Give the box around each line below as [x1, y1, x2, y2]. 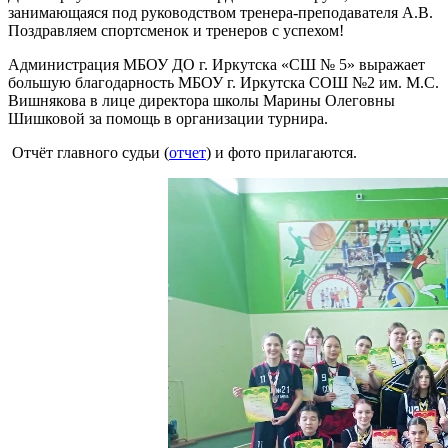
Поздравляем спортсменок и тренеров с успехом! [8, 21, 344, 39]
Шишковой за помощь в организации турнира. [8, 109, 328, 127]
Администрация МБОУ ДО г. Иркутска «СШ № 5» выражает [8, 55, 425, 73]
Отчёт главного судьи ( [8, 143, 169, 161]
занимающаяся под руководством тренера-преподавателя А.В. [8, 3, 433, 21]
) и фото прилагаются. [206, 143, 357, 161]
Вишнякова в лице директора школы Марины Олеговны [8, 91, 395, 109]
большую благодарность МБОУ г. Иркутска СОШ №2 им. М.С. [8, 73, 439, 91]
